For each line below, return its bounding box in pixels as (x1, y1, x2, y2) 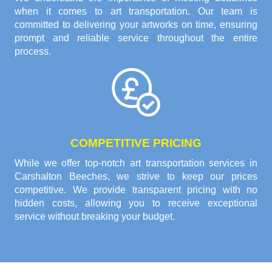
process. (15, 46, 51, 56)
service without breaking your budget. (15, 211, 175, 222)
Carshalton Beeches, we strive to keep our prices (15, 171, 257, 182)
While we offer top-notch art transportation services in (15, 157, 257, 168)
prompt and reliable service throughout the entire (15, 32, 257, 43)
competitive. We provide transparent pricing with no (15, 184, 257, 195)
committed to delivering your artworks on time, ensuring (15, 19, 257, 30)
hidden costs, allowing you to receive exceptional (15, 197, 257, 208)
